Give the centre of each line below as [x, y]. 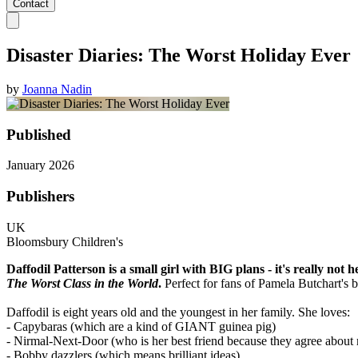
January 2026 [40, 165]
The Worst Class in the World [82, 283]
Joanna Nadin [57, 89]
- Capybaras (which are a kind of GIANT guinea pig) [141, 326]
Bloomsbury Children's [65, 241]
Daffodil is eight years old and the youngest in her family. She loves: [178, 312]
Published [39, 134]
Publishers [40, 197]
